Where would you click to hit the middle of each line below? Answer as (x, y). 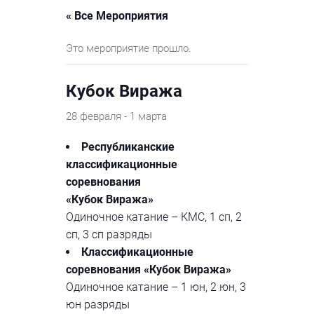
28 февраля (94, 116)
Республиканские (128, 146)
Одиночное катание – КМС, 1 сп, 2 (154, 217)
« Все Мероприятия (117, 15)
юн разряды (98, 304)
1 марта (148, 116)
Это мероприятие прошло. (129, 48)
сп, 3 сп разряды (109, 234)
